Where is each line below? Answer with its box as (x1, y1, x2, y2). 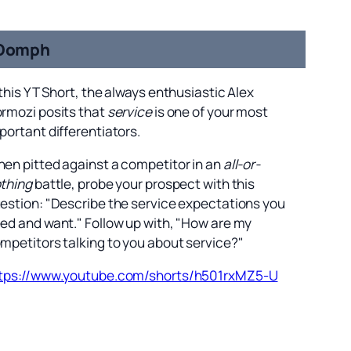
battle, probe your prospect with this (31, 174, 255, 193)
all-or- (223, 154, 261, 173)
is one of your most (151, 102, 268, 121)
